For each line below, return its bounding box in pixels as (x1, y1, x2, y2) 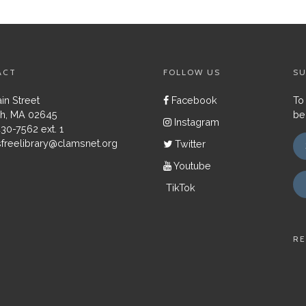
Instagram (171, 116, 219, 128)
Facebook (169, 94, 217, 107)
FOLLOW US (163, 67, 221, 78)
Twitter (172, 138, 206, 150)
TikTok (163, 181, 195, 193)
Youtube (171, 159, 211, 171)
